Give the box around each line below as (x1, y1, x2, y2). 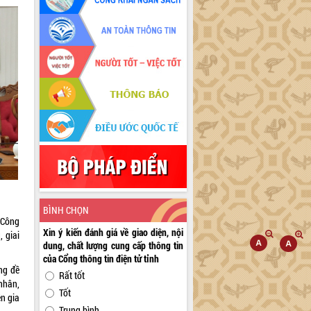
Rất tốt (59, 269, 85, 283)
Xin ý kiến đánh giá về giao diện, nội (43, 226, 184, 239)
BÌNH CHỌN (43, 203, 90, 217)
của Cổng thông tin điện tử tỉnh (43, 252, 160, 266)
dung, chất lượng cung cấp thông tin (43, 239, 184, 253)
